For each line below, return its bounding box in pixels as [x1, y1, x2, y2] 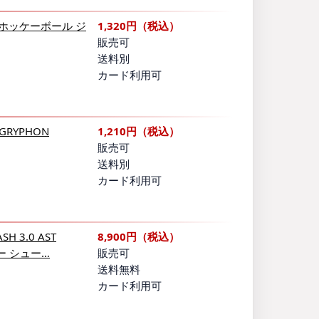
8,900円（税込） [98, 229, 179, 244]
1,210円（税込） [98, 124, 179, 139]
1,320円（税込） [98, 19, 179, 33]
